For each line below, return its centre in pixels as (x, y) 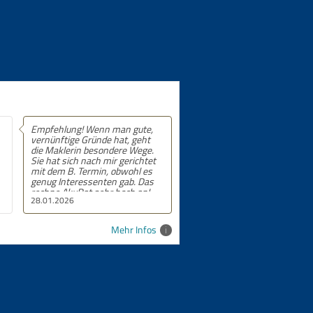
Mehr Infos (134, 229)
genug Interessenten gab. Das (93, 181)
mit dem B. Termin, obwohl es (92, 170)
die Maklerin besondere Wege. (93, 150)
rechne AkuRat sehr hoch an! (90, 191)
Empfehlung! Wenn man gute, (92, 129)
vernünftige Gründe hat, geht (91, 139)
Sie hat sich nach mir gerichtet (94, 160)
